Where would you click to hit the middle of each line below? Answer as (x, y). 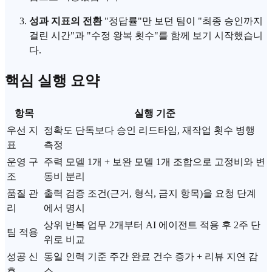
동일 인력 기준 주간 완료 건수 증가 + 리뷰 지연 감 (151, 257)
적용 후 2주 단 (229, 225)
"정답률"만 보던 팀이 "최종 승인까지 (182, 21)
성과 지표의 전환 (66, 21)
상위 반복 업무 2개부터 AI (101, 225)
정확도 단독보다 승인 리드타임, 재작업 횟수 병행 (149, 131)
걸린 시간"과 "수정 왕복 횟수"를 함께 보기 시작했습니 (146, 36)
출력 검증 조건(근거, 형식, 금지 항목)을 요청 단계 (150, 194)
